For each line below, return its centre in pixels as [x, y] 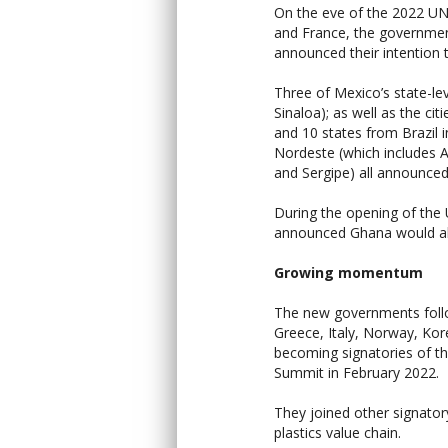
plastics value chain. [339, 432]
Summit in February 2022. [358, 372]
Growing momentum [348, 272]
